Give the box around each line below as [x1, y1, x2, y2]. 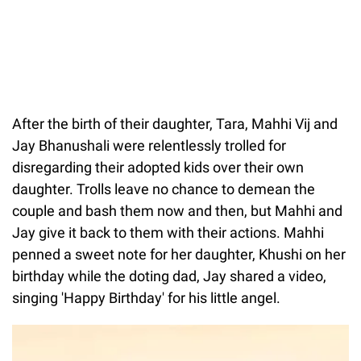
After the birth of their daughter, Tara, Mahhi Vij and [12, 114, 338, 132]
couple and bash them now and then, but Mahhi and [12, 201, 342, 219]
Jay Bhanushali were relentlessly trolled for [12, 136, 286, 154]
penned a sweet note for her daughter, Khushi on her [12, 245, 346, 263]
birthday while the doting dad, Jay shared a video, [12, 267, 326, 284]
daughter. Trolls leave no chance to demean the [12, 180, 315, 197]
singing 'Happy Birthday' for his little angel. [12, 288, 280, 306]
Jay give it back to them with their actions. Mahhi [12, 223, 324, 241]
